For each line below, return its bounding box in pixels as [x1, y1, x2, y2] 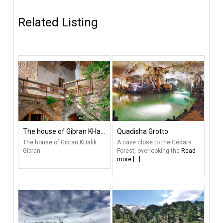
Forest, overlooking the [117, 147, 182, 155]
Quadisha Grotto [117, 127, 169, 136]
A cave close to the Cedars [117, 139, 192, 146]
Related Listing [17, 15, 98, 30]
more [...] [117, 156, 141, 163]
